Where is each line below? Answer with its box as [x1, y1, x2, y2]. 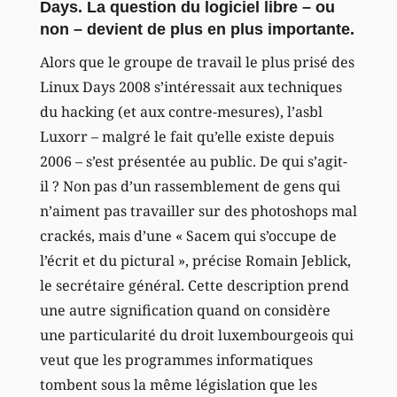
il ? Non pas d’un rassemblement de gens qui [39, 175, 340, 196]
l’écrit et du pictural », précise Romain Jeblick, [39, 250, 351, 270]
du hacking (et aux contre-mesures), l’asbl [39, 101, 323, 121]
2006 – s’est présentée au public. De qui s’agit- [39, 151, 347, 171]
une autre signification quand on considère [39, 300, 331, 320]
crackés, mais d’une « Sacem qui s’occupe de [39, 225, 337, 245]
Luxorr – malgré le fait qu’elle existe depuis [39, 126, 334, 146]
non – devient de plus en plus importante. [39, 19, 354, 38]
